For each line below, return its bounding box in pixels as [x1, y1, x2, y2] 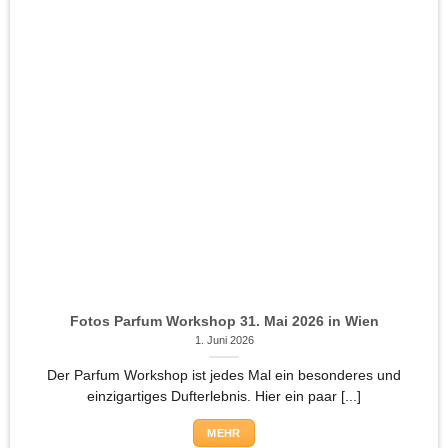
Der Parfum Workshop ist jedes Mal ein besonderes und [47, 367, 401, 383]
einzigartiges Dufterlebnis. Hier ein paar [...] [87, 388, 361, 404]
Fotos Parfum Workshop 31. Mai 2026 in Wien [69, 313, 379, 329]
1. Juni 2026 [194, 334, 254, 347]
